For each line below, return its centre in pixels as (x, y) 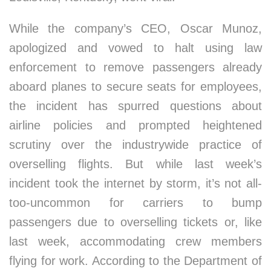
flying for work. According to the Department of (135, 261)
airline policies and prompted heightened (135, 125)
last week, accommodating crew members (135, 241)
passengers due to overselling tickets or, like (135, 222)
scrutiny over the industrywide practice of (135, 145)
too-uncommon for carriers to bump (135, 203)
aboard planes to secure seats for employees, (135, 87)
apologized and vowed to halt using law (135, 48)
